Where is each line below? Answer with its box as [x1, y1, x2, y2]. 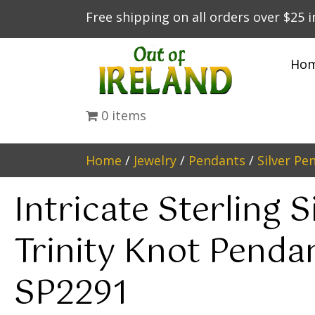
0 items [101, 106, 146, 124]
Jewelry [134, 151, 176, 169]
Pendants [188, 151, 245, 169]
